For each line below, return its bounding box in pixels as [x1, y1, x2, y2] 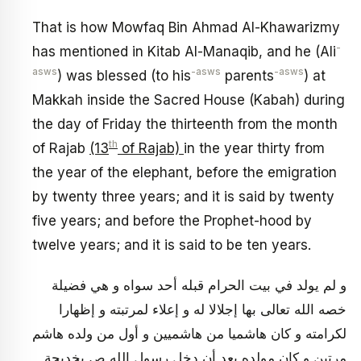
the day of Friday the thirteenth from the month [32, 116, 338, 133]
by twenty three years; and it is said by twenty [32, 189, 334, 205]
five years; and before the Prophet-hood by [32, 213, 312, 230]
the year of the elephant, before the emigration [32, 164, 337, 181]
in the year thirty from [184, 140, 325, 157]
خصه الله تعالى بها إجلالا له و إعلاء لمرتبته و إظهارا [59, 301, 346, 317]
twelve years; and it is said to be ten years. [32, 237, 311, 254]
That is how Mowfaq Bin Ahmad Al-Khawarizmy [32, 19, 340, 36]
